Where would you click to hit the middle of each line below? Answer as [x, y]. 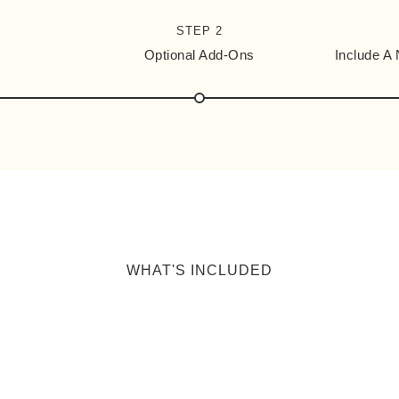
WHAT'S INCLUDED [199, 270]
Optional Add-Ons [199, 54]
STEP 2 [199, 30]
